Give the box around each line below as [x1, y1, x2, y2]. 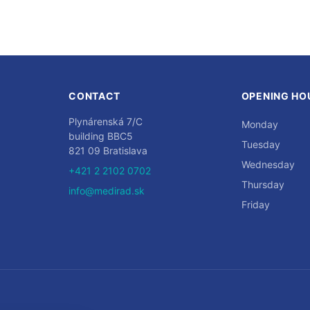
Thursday [241, 179, 284, 190]
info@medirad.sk [69, 185, 145, 197]
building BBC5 [69, 130, 134, 142]
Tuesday [241, 138, 280, 150]
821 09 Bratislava [69, 145, 148, 156]
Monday [241, 118, 278, 130]
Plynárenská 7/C [69, 116, 143, 127]
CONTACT [69, 90, 121, 102]
